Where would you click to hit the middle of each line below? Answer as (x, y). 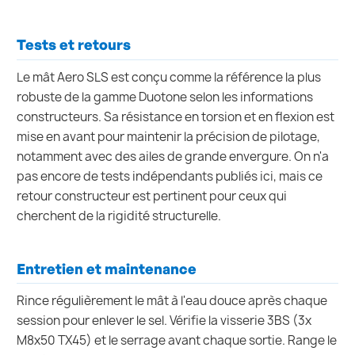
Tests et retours (74, 45)
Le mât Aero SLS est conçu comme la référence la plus (169, 77)
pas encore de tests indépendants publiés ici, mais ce (170, 176)
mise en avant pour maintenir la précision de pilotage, (168, 136)
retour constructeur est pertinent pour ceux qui (152, 196)
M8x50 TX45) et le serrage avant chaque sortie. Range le (177, 341)
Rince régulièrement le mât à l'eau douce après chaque (172, 301)
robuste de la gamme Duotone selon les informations (165, 97)
